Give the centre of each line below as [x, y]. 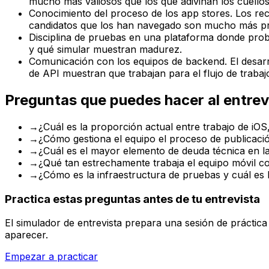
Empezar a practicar [51, 257]
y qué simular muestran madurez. [105, 50]
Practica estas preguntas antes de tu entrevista [132, 199]
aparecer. [26, 235]
